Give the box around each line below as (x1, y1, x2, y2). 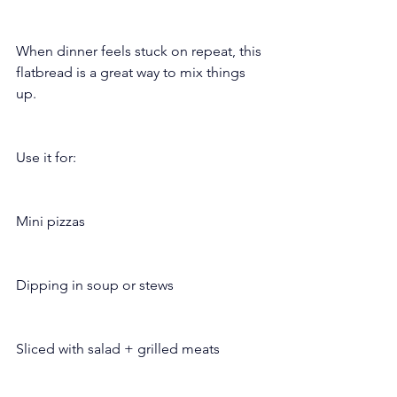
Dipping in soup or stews (16, 276, 174, 293)
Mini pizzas (16, 212, 85, 230)
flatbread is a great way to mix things (16, 63, 249, 81)
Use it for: (16, 148, 76, 166)
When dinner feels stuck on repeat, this (16, 42, 265, 59)
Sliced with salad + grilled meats (16, 339, 220, 357)
